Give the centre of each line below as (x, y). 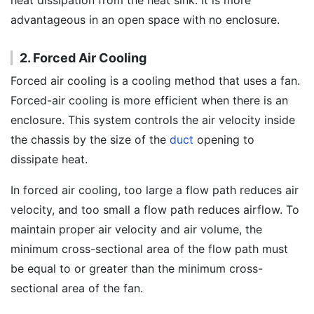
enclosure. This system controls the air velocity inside (153, 120)
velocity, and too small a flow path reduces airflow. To (155, 210)
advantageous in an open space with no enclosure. (147, 20)
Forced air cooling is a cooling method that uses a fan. (155, 81)
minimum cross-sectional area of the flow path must (149, 249)
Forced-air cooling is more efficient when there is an (149, 100)
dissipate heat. (49, 159)
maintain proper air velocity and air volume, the (136, 229)
